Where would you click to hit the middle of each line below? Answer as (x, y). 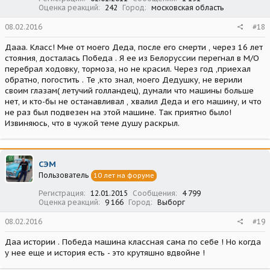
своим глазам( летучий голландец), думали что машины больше (129, 90)
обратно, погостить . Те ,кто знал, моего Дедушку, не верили (124, 80)
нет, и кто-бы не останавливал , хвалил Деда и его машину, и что (133, 101)
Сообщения (154, 193)
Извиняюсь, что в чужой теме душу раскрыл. (92, 123)
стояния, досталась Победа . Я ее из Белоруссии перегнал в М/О (132, 58)
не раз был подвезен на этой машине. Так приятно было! (118, 112)
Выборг (171, 202)
